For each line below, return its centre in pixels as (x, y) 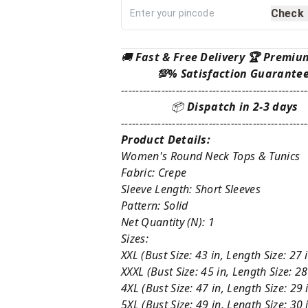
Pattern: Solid (155, 205)
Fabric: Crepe (154, 172)
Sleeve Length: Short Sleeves (191, 189)
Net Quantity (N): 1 (168, 222)
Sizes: (135, 238)
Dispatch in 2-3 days (243, 106)
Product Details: (169, 139)
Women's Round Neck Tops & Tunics (211, 156)
